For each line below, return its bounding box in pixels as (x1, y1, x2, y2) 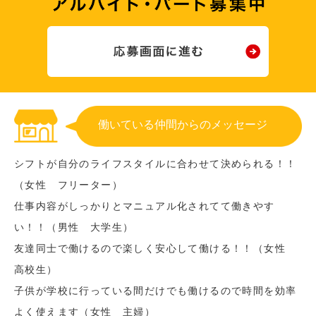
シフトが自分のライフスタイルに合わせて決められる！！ (14, 158, 297, 170)
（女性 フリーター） (14, 179, 123, 191)
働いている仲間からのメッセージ (98, 119, 267, 131)
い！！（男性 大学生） (14, 221, 134, 233)
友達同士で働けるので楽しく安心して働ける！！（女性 (14, 243, 297, 255)
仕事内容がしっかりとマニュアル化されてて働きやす (14, 200, 275, 212)
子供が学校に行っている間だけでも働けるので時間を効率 (14, 285, 297, 297)
